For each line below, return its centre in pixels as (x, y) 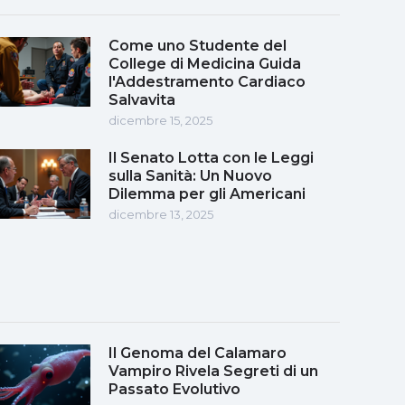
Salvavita (142, 99)
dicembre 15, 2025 (160, 120)
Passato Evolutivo (174, 389)
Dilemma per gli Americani (207, 193)
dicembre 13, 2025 (161, 214)
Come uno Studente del (198, 45)
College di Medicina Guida (205, 63)
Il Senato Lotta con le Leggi (211, 157)
